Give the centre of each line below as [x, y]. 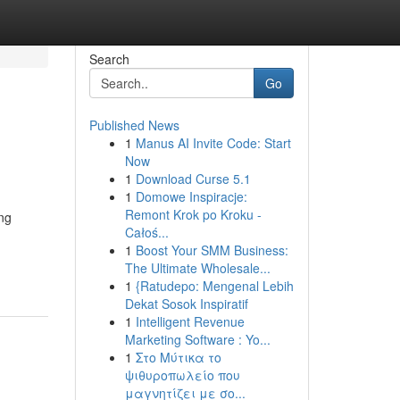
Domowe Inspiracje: [191, 196]
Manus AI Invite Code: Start [213, 143]
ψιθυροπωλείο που [182, 375]
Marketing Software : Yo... [197, 339]
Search [109, 59]
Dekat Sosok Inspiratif [186, 304]
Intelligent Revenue [190, 321]
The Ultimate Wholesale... [197, 268]
